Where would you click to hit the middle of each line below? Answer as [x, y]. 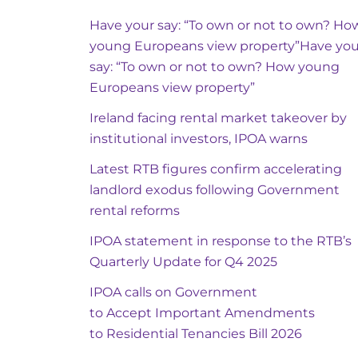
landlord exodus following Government [215, 189]
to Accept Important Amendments [202, 312]
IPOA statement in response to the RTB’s [221, 241]
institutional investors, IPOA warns [199, 138]
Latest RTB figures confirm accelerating [216, 169]
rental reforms [135, 210]
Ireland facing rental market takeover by [218, 117]
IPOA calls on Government [173, 292]
